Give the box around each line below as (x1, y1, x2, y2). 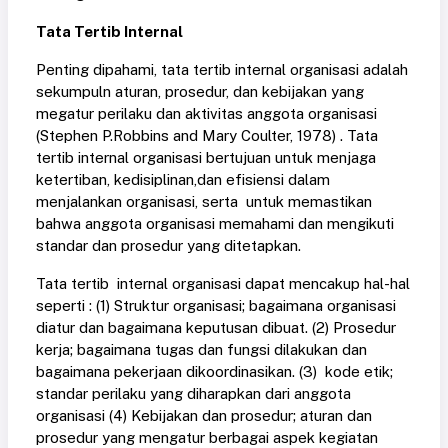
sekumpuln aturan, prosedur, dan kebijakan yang (36, 83, 364, 101)
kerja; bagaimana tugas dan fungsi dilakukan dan (36, 341, 367, 359)
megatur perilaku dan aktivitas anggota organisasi (36, 105, 377, 123)
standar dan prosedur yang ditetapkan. (36, 237, 301, 255)
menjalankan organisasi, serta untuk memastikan (36, 193, 372, 211)
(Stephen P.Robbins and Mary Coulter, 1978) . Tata (36, 127, 378, 145)
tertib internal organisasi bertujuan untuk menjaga (36, 149, 376, 167)
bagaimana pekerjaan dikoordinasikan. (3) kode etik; (36, 363, 393, 381)
